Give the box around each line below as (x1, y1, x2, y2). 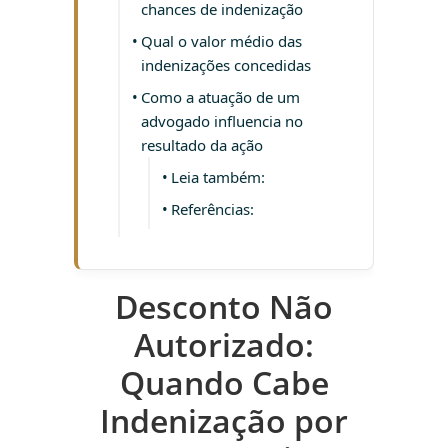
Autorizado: (134, 323, 314, 366)
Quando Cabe (119, 361, 329, 404)
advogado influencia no (141, 111, 303, 131)
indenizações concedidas (141, 55, 311, 75)
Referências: (171, 199, 254, 219)
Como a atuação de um (141, 87, 300, 107)
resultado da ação (141, 135, 263, 155)
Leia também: (171, 167, 265, 187)
